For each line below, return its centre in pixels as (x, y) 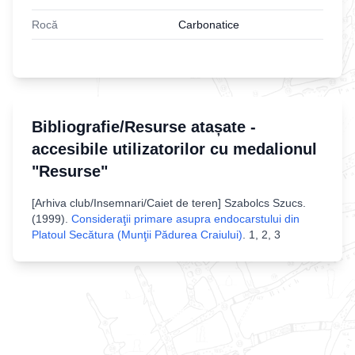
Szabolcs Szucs (263, 202)
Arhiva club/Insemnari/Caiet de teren (126, 202)
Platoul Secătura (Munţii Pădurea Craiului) (137, 234)
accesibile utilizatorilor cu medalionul (174, 149)
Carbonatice (209, 24)
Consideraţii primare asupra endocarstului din (185, 218)
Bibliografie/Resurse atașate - (144, 126)
